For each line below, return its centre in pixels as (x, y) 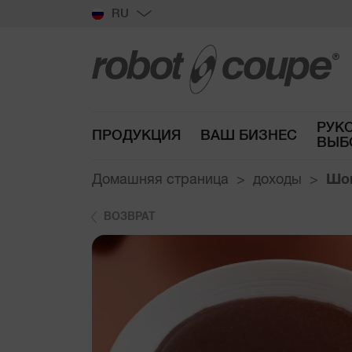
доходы (277, 180)
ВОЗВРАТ (130, 217)
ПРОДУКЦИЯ (136, 136)
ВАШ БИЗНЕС (249, 136)
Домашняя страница (160, 180)
